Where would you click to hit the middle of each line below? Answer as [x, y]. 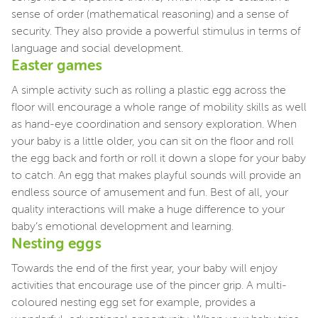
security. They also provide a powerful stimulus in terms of [156, 32]
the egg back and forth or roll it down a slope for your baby [159, 159]
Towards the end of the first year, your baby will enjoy [144, 269]
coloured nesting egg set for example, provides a [133, 303]
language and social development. [103, 49]
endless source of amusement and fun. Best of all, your [150, 193]
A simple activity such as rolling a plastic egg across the [149, 91]
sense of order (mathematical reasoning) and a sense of [150, 15]
